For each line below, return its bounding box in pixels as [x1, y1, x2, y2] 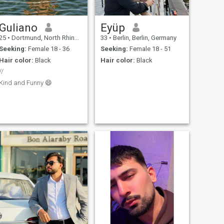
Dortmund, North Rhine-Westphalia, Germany [9, 33, 74, 41]
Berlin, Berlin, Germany [111, 33, 176, 41]
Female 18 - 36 [26, 45, 69, 53]
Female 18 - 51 [127, 45, 171, 53]
